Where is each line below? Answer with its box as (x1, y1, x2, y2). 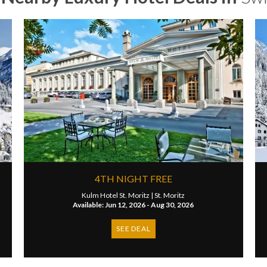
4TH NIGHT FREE (94, 173, 172, 184)
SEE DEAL (116, 224, 151, 233)
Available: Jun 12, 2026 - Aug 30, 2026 (73, 200, 194, 209)
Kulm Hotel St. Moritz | (82, 191, 155, 200)
